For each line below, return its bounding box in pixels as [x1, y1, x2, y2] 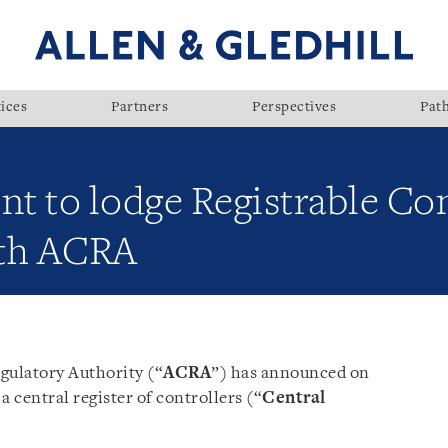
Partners [111, 101, 168, 115]
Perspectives [252, 101, 336, 115]
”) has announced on [211, 365, 370, 382]
